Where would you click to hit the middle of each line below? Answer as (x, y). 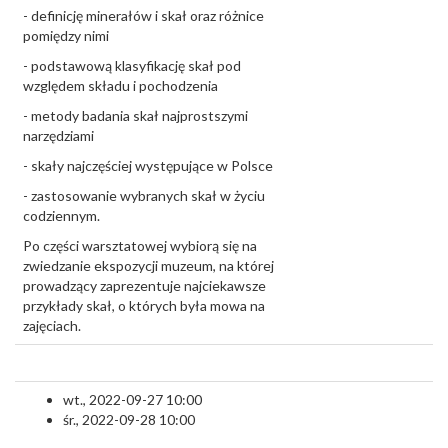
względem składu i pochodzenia (120, 85)
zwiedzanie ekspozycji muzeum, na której (148, 265)
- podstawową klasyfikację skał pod (132, 65)
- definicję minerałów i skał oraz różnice (143, 15)
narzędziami (58, 135)
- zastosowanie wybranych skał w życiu (144, 195)
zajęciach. (52, 325)
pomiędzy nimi (66, 35)
